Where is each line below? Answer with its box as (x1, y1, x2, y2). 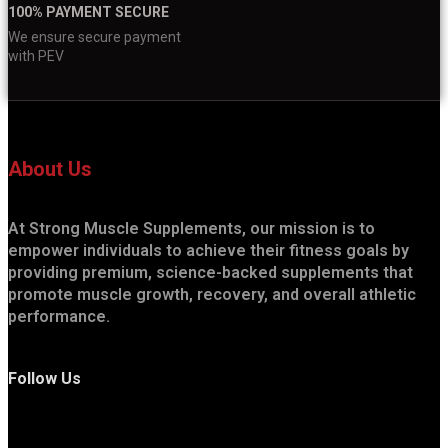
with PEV (8, 47, 64, 64)
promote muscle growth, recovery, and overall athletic (8, 284, 416, 304)
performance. (8, 306, 110, 326)
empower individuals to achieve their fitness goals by (8, 240, 409, 260)
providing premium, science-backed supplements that (8, 262, 413, 282)
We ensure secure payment (8, 28, 181, 45)
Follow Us (8, 369, 81, 389)
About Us (8, 157, 92, 182)
